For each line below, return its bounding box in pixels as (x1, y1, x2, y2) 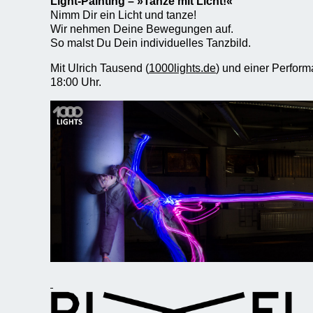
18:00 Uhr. (50, 76, 101, 89)
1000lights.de (149, 62, 216, 75)
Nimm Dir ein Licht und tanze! (50, 9, 196, 22)
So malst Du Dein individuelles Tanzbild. (50, 37, 251, 50)
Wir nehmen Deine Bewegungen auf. (50, 23, 233, 36)
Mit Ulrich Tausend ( (50, 62, 149, 75)
